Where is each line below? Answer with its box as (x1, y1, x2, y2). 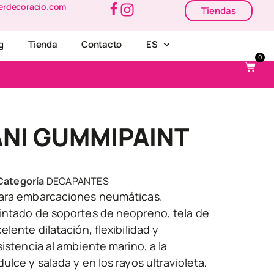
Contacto (81, 38, 122, 51)
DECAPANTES (46, 174, 109, 188)
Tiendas (201, 4, 236, 17)
